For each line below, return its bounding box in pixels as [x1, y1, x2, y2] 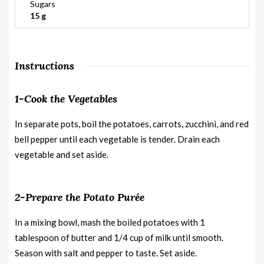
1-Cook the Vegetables [15, 91, 117, 105]
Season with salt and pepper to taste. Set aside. [15, 247, 197, 258]
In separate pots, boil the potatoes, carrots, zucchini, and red [15, 118, 249, 129]
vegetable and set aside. [15, 148, 108, 160]
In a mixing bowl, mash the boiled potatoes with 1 [15, 216, 205, 227]
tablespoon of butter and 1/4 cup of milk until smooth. [15, 232, 223, 243]
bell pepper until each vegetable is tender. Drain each [15, 133, 220, 144]
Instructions [15, 58, 74, 72]
